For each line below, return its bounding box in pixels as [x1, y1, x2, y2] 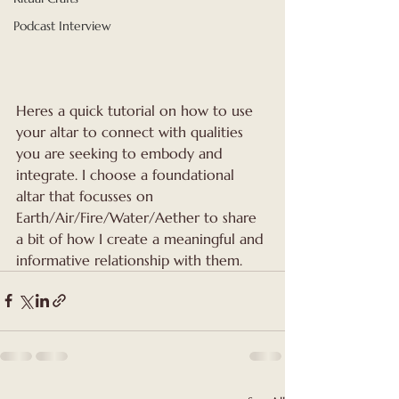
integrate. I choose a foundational [16, 165, 239, 183]
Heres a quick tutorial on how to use [16, 101, 257, 119]
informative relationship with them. [16, 250, 242, 269]
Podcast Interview [13, 18, 111, 34]
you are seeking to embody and [16, 143, 227, 162]
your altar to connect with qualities [16, 122, 248, 141]
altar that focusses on [16, 186, 158, 205]
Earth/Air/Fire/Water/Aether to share [16, 208, 261, 226]
